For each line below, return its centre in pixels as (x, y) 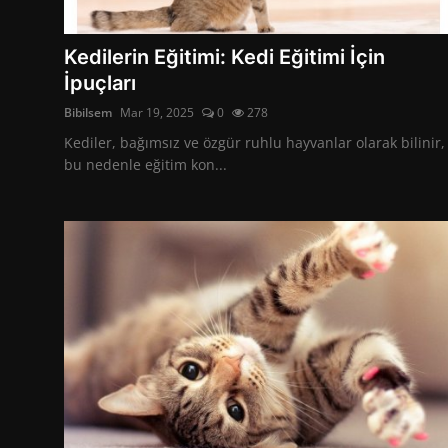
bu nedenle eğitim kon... (145, 164)
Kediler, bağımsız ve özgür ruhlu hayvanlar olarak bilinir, (254, 142)
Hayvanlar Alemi (76, 27)
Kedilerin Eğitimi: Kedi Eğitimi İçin (224, 56)
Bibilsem (88, 112)
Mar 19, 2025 (157, 112)
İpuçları (100, 82)
